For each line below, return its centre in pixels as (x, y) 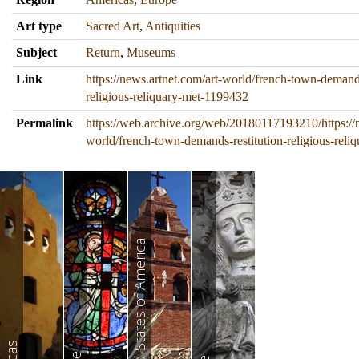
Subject (36, 52)
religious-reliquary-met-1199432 (167, 97)
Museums (151, 52)
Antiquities (173, 26)
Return (103, 52)
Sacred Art (113, 26)
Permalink (44, 123)
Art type (39, 26)
